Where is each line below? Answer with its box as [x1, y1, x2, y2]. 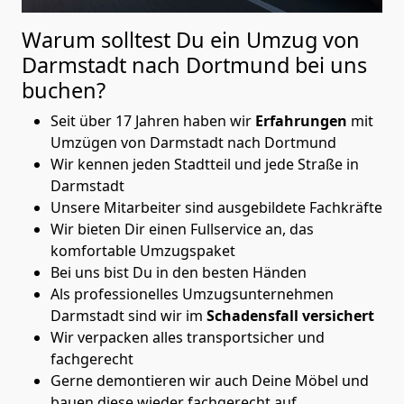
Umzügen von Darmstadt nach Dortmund [50, 132, 336, 152]
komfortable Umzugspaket [50, 240, 235, 261]
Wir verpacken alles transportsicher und [50, 326, 325, 347]
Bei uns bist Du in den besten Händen [50, 262, 307, 282]
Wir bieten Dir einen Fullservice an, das [50, 218, 314, 239]
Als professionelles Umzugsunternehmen [50, 283, 334, 304]
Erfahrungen [255, 110, 351, 131]
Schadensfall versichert [207, 305, 374, 326]
